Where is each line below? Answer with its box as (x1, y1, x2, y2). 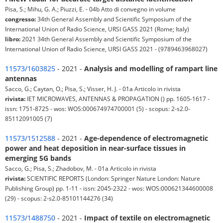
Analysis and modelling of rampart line (84, 64, 218, 74)
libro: (5, 35, 20, 43)
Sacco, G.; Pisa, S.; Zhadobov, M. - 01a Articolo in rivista (5, 164, 156, 173)
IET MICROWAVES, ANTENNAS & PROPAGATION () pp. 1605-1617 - (25, 95, 210, 103)
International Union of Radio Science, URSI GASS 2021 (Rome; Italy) (5, 25, 189, 33)
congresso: (5, 15, 36, 23)
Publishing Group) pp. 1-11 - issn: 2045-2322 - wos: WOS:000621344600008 (5, 184, 213, 193)
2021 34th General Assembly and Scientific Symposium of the (20, 35, 192, 43)
